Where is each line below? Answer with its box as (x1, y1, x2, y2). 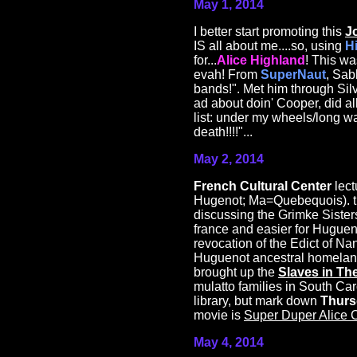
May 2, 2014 (194, 152, 264, 167)
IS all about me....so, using (194, 39, 345, 53)
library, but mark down (194, 294, 320, 308)
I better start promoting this (194, 25, 345, 39)
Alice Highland (217, 53, 305, 68)
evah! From (194, 68, 261, 82)
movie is (194, 308, 244, 323)
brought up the (194, 265, 278, 280)
